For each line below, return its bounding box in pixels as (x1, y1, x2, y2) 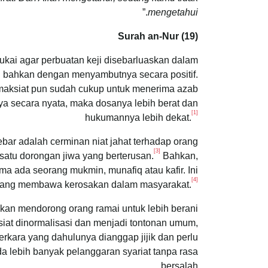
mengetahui (148, 7, 198, 17)
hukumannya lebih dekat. (85, 112, 191, 123)
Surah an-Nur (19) (118, 31, 198, 41)
